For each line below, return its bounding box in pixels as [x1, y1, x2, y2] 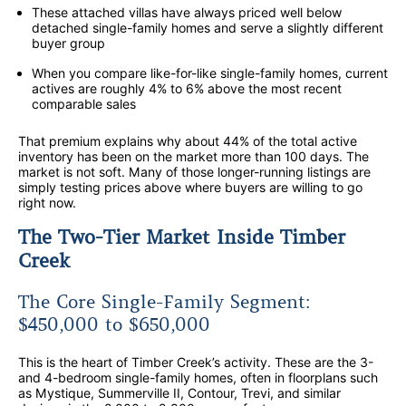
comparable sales [32, 95, 136, 111]
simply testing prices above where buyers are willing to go [18, 179, 362, 195]
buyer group [32, 34, 105, 51]
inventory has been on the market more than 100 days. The [18, 148, 369, 164]
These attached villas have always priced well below [32, 4, 342, 20]
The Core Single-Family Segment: [18, 291, 310, 314]
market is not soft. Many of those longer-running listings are [18, 163, 371, 179]
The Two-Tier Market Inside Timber [18, 226, 345, 250]
